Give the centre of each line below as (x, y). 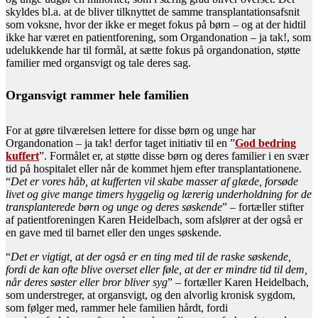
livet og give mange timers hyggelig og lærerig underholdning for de (159, 194)
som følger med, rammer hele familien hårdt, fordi (117, 307)
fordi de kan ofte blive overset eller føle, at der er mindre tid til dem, (157, 269)
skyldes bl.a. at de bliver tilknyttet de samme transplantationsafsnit (153, 11)
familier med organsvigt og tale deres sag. (98, 62)
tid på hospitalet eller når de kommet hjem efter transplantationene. (154, 168)
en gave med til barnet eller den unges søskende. (114, 232)
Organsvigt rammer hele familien (97, 95)
